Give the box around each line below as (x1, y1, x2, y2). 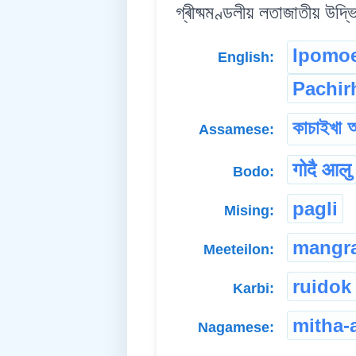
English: (218, 48, 274, 65)
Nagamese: (198, 319, 274, 336)
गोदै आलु (292, 159, 351, 181)
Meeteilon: (203, 242, 274, 258)
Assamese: (199, 121, 274, 137)
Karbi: (233, 281, 274, 297)
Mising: (224, 203, 274, 219)
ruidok (292, 276, 351, 298)
